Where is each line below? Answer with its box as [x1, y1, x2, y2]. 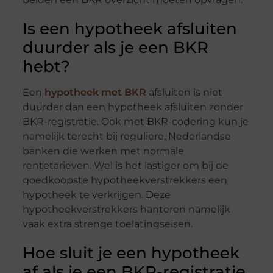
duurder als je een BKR [22, 38, 208, 58]
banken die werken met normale [22, 145, 184, 157]
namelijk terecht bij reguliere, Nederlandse [22, 130, 231, 143]
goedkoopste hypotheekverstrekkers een [22, 174, 227, 186]
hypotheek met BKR [44, 87, 146, 99]
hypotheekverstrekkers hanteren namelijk [22, 204, 230, 216]
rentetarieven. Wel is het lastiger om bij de [22, 160, 229, 172]
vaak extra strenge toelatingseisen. [22, 218, 193, 230]
